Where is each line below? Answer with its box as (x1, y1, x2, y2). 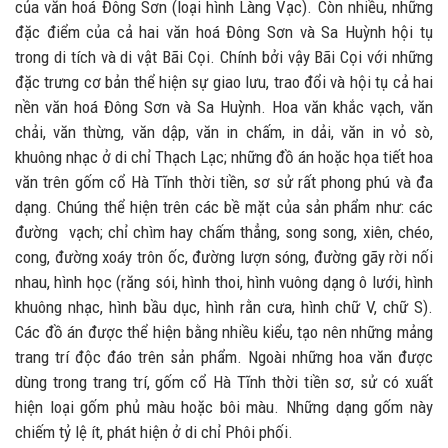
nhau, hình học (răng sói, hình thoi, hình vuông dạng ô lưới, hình (15, 272, 433, 293)
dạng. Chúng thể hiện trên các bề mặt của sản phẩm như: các (15, 197, 433, 218)
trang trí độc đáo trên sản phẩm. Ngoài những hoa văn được (15, 347, 433, 368)
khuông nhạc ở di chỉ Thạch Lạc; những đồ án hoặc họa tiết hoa (15, 147, 433, 168)
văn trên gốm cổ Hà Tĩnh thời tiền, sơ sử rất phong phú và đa (15, 172, 433, 193)
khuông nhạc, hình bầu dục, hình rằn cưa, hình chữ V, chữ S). (15, 297, 433, 318)
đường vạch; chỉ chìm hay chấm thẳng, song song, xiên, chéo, (15, 222, 433, 243)
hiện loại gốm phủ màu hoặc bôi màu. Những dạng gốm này (15, 397, 433, 418)
